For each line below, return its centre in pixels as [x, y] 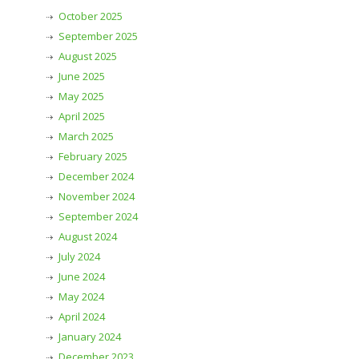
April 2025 [82, 117]
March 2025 [86, 137]
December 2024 [96, 177]
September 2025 [98, 36]
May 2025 [81, 97]
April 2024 [82, 317]
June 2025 [82, 77]
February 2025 [93, 157]
